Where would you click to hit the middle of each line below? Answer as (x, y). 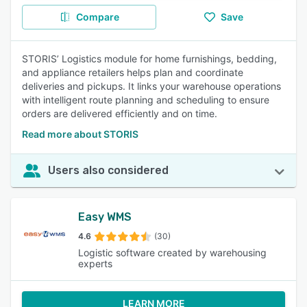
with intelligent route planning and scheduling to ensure (146, 100)
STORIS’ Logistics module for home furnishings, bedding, (149, 59)
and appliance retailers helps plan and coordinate (133, 72)
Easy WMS (105, 217)
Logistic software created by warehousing (173, 253)
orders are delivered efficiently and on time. (120, 113)
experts (96, 263)
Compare (97, 17)
